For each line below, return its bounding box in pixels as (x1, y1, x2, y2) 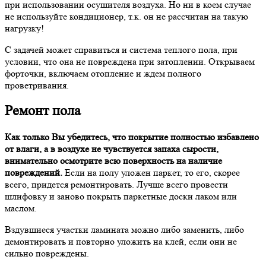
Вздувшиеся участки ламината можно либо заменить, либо (5, 224, 244, 236)
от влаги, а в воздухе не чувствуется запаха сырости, (5, 143, 218, 155)
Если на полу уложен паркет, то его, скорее (62, 167, 240, 179)
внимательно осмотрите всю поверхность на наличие (5, 155, 222, 167)
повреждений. (5, 167, 62, 179)
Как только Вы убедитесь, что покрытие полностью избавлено (5, 131, 259, 143)
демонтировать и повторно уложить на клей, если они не (5, 236, 237, 248)
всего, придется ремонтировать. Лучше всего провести (5, 179, 228, 191)
